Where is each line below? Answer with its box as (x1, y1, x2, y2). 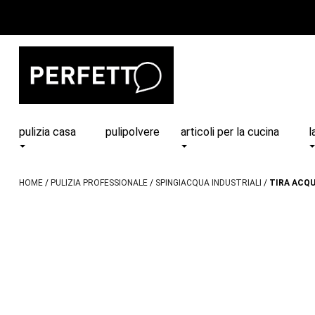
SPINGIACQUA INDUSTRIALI (155, 177, 262, 188)
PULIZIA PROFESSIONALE (50, 177, 148, 188)
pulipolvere (105, 124, 160, 139)
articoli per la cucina (181, 124, 280, 139)
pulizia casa (18, 124, 76, 139)
